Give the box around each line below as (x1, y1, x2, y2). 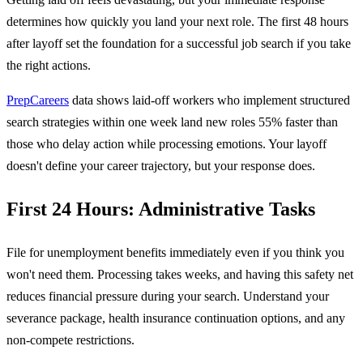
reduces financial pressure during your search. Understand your (6, 289, 329, 304)
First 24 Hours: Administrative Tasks (6, 199, 315, 220)
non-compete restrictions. (6, 333, 135, 348)
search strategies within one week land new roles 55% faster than (6, 115, 338, 130)
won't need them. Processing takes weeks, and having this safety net (6, 267, 353, 282)
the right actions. (6, 58, 91, 73)
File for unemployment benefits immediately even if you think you (6, 246, 344, 260)
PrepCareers (6, 93, 69, 108)
